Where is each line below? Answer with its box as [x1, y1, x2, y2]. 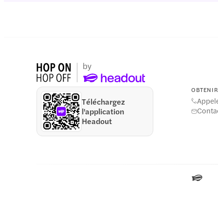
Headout [82, 115, 112, 127]
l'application [82, 106, 125, 117]
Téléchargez [82, 96, 126, 107]
